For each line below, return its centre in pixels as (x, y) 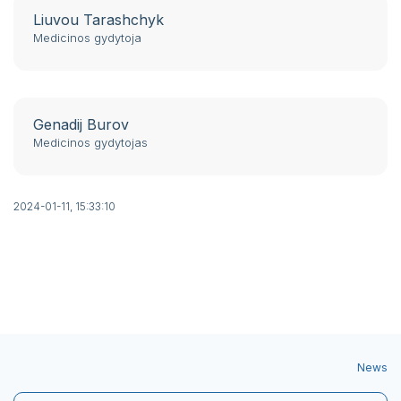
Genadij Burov (81, 125)
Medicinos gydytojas (90, 143)
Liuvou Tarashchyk (98, 20)
